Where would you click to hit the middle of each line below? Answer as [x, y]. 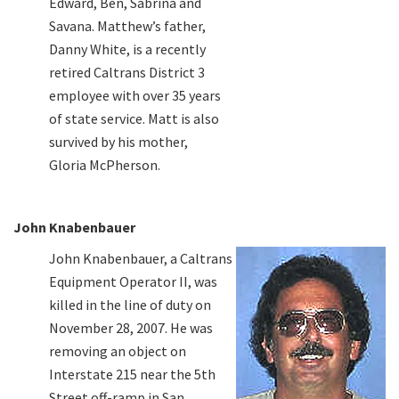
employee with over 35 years [135, 95]
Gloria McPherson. [105, 164]
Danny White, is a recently [127, 49]
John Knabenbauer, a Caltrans [141, 258]
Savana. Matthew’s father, [127, 25]
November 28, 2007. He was [131, 327]
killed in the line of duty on [130, 304]
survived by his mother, [118, 141]
